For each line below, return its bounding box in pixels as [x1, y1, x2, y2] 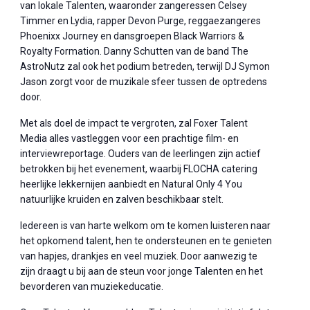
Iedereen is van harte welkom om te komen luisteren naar [20, 220, 271, 232]
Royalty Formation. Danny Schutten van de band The [20, 46, 249, 57]
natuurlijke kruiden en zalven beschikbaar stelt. [20, 194, 224, 206]
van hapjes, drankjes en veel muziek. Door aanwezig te [20, 250, 258, 262]
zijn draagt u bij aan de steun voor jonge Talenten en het [20, 266, 264, 277]
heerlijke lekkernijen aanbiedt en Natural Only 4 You [20, 179, 243, 190]
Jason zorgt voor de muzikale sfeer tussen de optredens [20, 76, 268, 88]
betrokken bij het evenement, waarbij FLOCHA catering [20, 163, 258, 175]
